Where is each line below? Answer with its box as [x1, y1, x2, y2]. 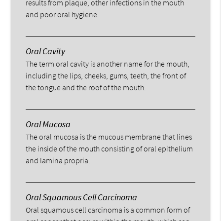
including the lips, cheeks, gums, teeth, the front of [26, 70, 186, 80]
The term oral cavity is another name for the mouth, [26, 58, 190, 69]
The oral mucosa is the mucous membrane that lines [26, 131, 192, 142]
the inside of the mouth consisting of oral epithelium [26, 143, 193, 153]
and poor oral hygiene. [26, 9, 100, 19]
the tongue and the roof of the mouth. [26, 82, 147, 92]
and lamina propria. [26, 155, 91, 165]
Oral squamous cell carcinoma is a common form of [26, 204, 190, 215]
